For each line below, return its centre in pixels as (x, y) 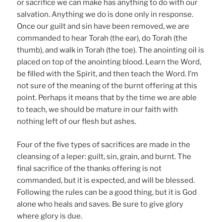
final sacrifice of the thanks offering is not (89, 168)
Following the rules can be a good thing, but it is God (107, 192)
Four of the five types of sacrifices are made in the (104, 144)
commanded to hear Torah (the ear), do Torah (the (102, 38)
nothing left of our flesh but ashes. (77, 122)
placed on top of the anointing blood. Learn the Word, (109, 62)
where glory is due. (50, 216)
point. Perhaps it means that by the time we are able (107, 98)
